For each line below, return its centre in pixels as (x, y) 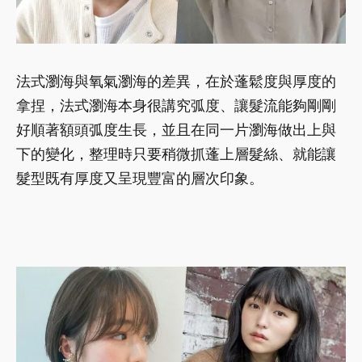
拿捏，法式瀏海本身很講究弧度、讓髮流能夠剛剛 (176, 106)
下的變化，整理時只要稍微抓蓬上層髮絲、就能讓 (176, 154)
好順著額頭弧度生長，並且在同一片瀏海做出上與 (176, 130)
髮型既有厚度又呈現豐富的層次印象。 (140, 179)
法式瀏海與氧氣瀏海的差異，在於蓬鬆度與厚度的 (176, 82)
